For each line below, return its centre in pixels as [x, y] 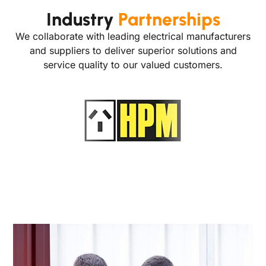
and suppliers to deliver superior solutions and [133, 51]
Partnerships [169, 20]
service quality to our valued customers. [133, 65]
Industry [82, 20]
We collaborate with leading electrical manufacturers [133, 37]
